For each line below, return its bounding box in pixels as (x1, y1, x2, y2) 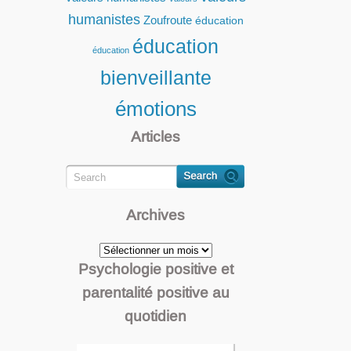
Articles (131, 128, 181, 145)
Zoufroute (143, 13, 192, 27)
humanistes (67, 11, 140, 27)
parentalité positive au (81, 284, 230, 301)
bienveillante (100, 67, 212, 89)
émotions (114, 98, 197, 120)
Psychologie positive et (78, 261, 233, 277)
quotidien (125, 308, 187, 324)
